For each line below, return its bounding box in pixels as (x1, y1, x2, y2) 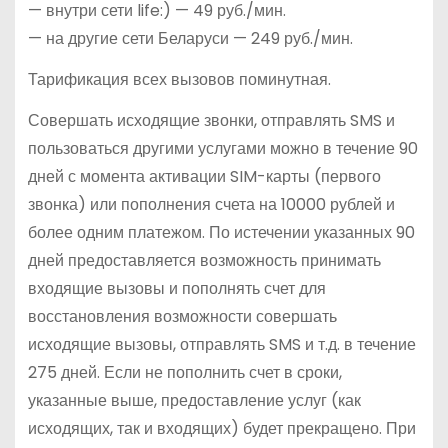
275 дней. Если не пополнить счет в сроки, (27, 360, 342, 384)
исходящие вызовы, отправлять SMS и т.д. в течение (27, 332, 416, 356)
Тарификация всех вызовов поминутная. (27, 68, 331, 92)
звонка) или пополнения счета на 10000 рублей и (27, 192, 395, 216)
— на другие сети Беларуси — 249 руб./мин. (27, 27, 353, 51)
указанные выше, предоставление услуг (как (27, 388, 361, 412)
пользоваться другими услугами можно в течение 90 (27, 136, 418, 160)
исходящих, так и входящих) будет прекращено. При (27, 416, 416, 440)
